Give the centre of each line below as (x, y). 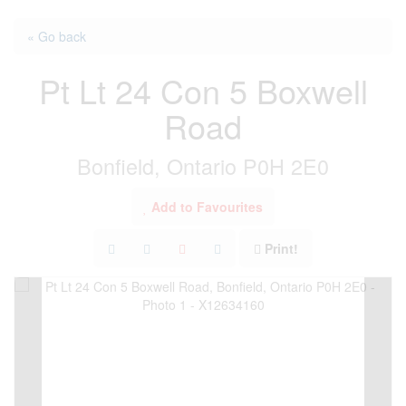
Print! (281, 248)
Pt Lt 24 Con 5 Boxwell (203, 90)
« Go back (57, 36)
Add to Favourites (207, 207)
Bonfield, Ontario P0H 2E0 (203, 166)
